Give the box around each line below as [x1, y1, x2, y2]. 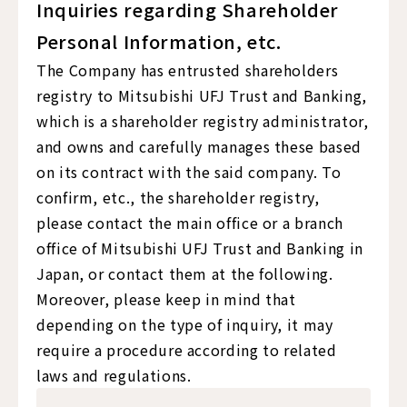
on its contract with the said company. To [36, 161, 342, 183]
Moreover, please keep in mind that [36, 288, 296, 310]
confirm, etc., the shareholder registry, [36, 186, 320, 208]
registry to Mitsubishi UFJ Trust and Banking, [36, 84, 367, 106]
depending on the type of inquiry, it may [36, 313, 333, 335]
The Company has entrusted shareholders [36, 59, 339, 81]
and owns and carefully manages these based [36, 135, 362, 157]
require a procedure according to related [36, 339, 337, 361]
